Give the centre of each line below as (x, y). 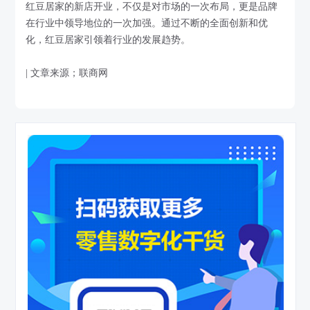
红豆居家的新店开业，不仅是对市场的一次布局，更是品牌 (152, 7)
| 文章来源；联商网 (67, 73)
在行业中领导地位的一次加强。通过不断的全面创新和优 (147, 24)
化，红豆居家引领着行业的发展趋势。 (108, 40)
